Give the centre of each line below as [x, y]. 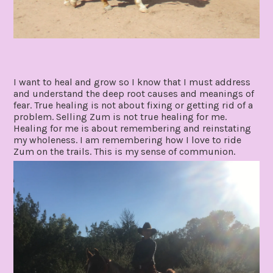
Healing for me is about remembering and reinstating [133, 128]
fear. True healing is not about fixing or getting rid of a [133, 105]
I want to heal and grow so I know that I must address [132, 82]
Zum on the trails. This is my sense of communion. [125, 151]
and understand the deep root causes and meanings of [134, 93]
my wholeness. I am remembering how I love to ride [128, 140]
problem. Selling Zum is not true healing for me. [120, 116]
